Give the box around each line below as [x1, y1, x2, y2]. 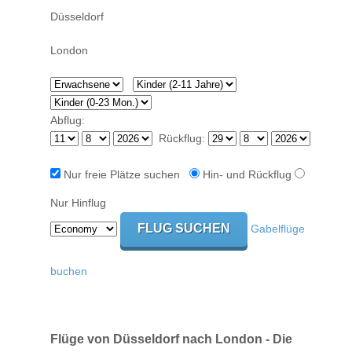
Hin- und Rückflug [200, 168, 295, 181]
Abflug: [50, 114, 85, 127]
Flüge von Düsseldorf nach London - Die [50, 331, 292, 346]
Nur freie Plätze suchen [60, 168, 189, 181]
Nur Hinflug [50, 196, 106, 210]
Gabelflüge [251, 222, 305, 236]
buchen [50, 265, 87, 278]
